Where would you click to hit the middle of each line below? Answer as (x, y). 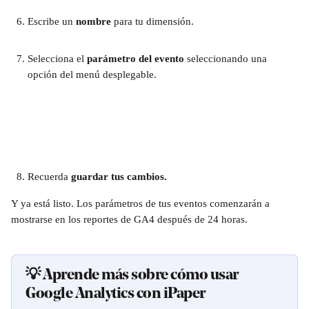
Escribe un (52, 21)
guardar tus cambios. (119, 177)
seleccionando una (228, 59)
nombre (93, 21)
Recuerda (49, 177)
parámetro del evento (137, 59)
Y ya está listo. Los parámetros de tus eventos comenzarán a (142, 203)
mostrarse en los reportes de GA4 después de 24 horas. (131, 219)
